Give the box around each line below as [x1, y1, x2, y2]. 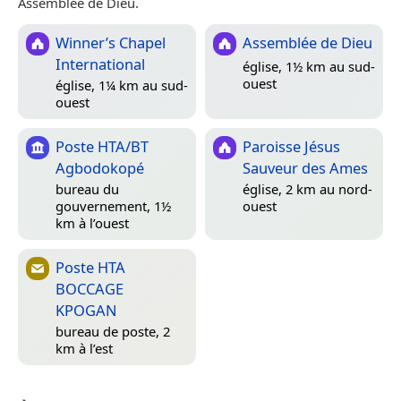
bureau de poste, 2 [55, 321, 170, 340]
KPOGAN [55, 300, 117, 321]
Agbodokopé [55, 158, 144, 179]
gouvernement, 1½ [55, 196, 171, 215]
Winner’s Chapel [55, 32, 166, 54]
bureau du [55, 179, 119, 198]
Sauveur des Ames [243, 158, 368, 179]
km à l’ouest [55, 213, 129, 232]
